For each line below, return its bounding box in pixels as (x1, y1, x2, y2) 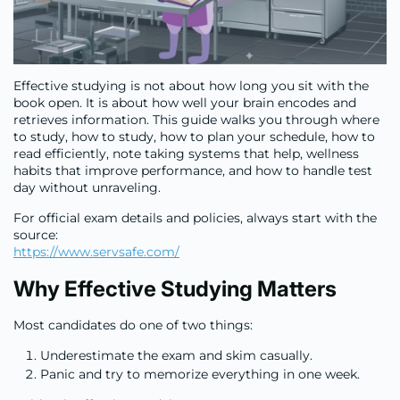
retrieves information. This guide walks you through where (13, 111, 379, 128)
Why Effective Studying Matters (13, 275, 337, 302)
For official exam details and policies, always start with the (13, 209, 377, 226)
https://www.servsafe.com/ (13, 243, 179, 260)
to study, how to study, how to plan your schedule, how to (13, 128, 375, 145)
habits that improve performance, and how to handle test (13, 162, 372, 179)
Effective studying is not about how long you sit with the (13, 77, 369, 94)
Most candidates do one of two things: (13, 316, 253, 333)
